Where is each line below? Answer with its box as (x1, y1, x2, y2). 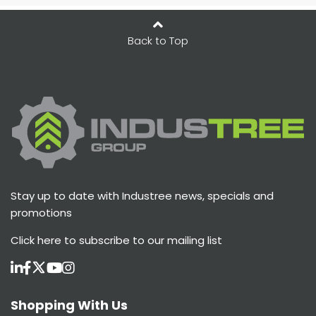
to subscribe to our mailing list (61, 233, 222, 248)
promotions (11, 205, 72, 221)
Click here (11, 233, 61, 248)
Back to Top (128, 32, 188, 48)
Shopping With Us (11, 296, 128, 315)
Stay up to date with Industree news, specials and (11, 188, 274, 204)
